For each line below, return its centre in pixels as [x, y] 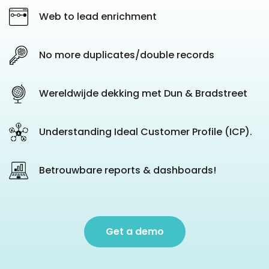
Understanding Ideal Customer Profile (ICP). [146, 132]
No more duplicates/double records [127, 55]
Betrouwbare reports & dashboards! [128, 170]
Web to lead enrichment [98, 17]
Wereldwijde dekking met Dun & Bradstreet [143, 93]
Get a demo [134, 231]
